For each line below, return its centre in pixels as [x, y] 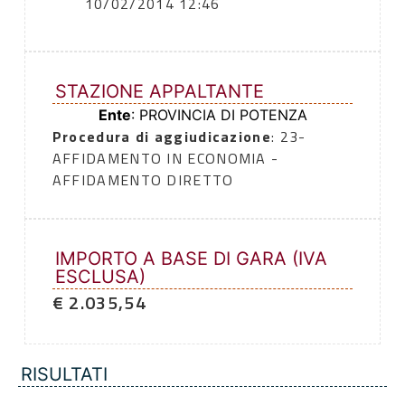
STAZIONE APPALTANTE [159, 92]
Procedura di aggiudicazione [161, 137]
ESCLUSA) [100, 277]
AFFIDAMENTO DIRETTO [143, 180]
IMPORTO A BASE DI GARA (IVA [191, 259]
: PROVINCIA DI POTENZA [219, 115]
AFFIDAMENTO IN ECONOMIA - [165, 159]
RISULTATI [64, 375]
